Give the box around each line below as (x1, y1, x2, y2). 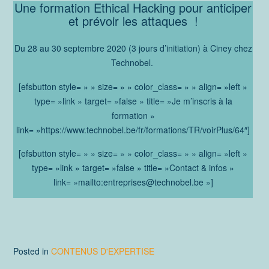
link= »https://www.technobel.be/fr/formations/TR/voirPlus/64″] (16, 123, 250, 136)
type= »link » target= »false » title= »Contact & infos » (32, 162, 234, 174)
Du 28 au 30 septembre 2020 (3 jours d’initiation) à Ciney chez (14, 42, 252, 55)
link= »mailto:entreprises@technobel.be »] (53, 176, 213, 189)
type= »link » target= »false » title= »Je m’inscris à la (34, 94, 232, 107)
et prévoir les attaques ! (68, 12, 198, 30)
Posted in (13, 244, 51, 257)
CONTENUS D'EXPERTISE (51, 244, 154, 257)
